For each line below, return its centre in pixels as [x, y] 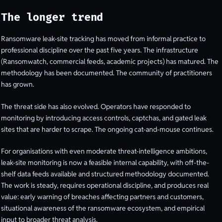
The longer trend [52, 18]
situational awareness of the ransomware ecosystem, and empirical [103, 208]
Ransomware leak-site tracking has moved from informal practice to [103, 39]
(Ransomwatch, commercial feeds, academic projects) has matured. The [110, 62]
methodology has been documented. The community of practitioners [107, 73]
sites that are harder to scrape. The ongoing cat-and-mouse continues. [107, 129]
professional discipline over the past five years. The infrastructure [100, 50]
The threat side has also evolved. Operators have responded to [96, 106]
